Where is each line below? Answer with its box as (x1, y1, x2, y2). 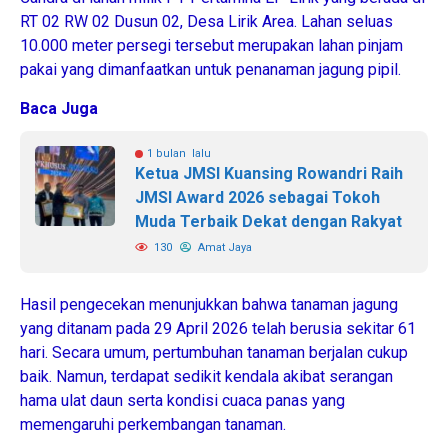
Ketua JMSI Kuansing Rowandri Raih (135, 163, 403, 183)
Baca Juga (20, 98, 98, 118)
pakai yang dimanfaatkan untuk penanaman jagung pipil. (20, 59, 401, 79)
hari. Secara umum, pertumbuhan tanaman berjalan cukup (20, 342, 408, 362)
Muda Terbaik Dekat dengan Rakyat (135, 211, 402, 231)
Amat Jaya (195, 240, 252, 254)
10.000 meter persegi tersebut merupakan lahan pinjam (20, 35, 403, 55)
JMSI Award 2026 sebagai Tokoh (135, 187, 380, 207)
